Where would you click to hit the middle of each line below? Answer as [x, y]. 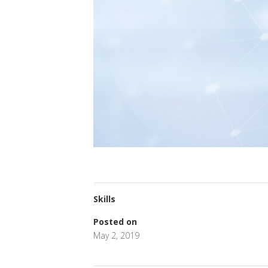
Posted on [115, 222]
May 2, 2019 [116, 236]
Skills [104, 199]
